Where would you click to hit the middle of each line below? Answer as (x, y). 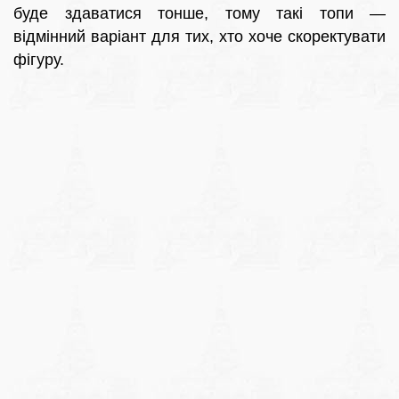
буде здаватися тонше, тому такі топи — (199, 14)
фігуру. (39, 60)
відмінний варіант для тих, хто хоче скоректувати (199, 37)
